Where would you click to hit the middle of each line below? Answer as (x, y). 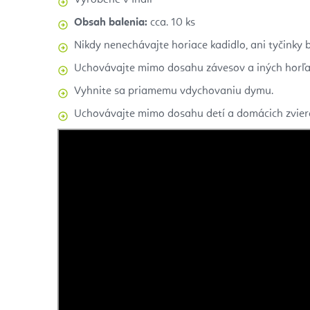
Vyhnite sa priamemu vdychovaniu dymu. (174, 92)
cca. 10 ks (171, 23)
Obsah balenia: (111, 23)
